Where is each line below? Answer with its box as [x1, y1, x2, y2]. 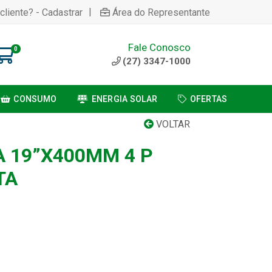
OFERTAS [189, 94, 228, 104]
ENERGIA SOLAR [91, 94, 158, 104]
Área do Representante [112, 6, 210, 18]
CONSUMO [13, 94, 57, 104]
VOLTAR [154, 118, 190, 130]
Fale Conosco [128, 41, 191, 53]
